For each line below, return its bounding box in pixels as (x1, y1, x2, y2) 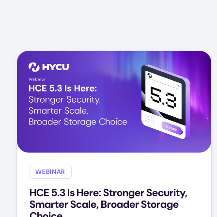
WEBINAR (35, 168, 65, 176)
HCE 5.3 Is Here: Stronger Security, (29, 186, 187, 200)
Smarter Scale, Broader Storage (29, 197, 179, 211)
